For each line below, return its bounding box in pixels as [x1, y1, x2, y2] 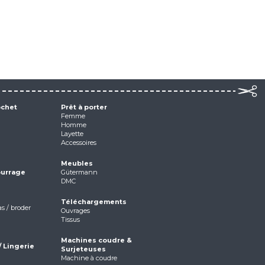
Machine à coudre [60, 254, 117, 262]
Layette [60, 130, 83, 138]
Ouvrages [60, 206, 90, 215]
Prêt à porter [60, 103, 107, 111]
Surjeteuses [60, 245, 106, 253]
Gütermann [60, 168, 98, 176]
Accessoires [60, 138, 96, 147]
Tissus [60, 215, 80, 224]
